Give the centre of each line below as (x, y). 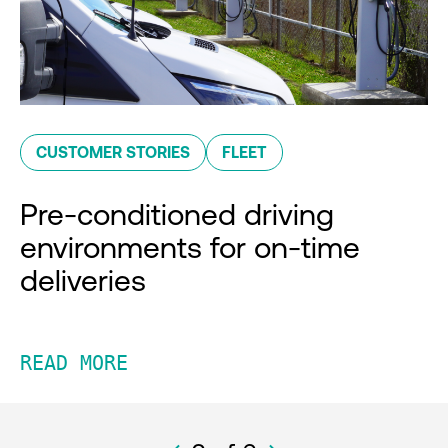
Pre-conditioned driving (177, 214)
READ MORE (74, 363)
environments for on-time (190, 247)
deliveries (83, 280)
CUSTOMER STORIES (113, 152)
